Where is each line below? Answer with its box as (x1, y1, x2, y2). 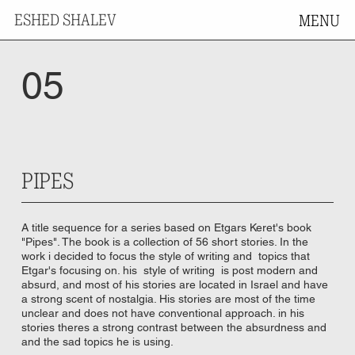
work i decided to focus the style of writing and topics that (21, 250, 310, 263)
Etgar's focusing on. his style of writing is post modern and (21, 264, 318, 277)
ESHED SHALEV (13, 10, 116, 29)
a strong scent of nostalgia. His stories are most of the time (21, 292, 315, 306)
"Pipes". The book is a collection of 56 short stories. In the (21, 235, 308, 249)
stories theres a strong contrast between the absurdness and (21, 321, 326, 334)
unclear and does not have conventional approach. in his (21, 307, 304, 320)
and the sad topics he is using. (21, 335, 180, 349)
